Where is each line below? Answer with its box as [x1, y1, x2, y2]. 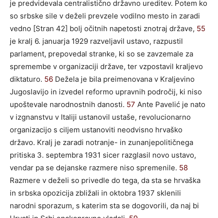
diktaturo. [10, 74, 44, 84]
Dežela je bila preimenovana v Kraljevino [53, 74, 195, 84]
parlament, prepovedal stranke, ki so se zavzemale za [10, 49, 193, 58]
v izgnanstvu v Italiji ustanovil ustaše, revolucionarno [10, 112, 191, 122]
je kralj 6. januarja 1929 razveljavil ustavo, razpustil [10, 36, 183, 46]
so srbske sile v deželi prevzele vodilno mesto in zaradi [10, 11, 200, 20]
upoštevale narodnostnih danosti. [10, 99, 127, 109]
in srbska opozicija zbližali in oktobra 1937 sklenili [10, 188, 181, 198]
